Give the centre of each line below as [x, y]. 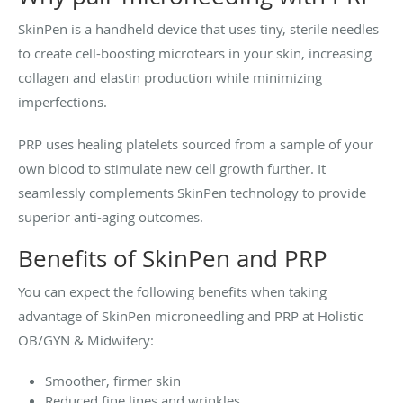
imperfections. [64, 101]
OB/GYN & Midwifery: [86, 340]
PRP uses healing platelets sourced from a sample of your [196, 143]
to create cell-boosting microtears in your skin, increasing [195, 53]
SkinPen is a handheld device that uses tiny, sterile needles [198, 28]
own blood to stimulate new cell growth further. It [172, 168]
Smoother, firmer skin [113, 380]
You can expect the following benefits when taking [172, 291]
